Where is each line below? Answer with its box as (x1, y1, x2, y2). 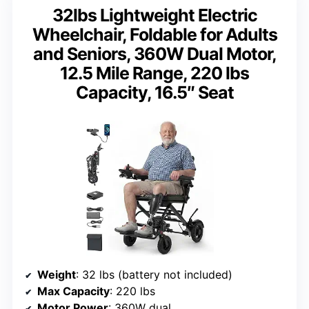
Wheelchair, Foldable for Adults (32, 23, 277, 45)
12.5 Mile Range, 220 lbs (60, 62, 249, 83)
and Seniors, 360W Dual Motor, (32, 43, 277, 64)
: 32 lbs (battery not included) (76, 268, 232, 282)
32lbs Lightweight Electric (52, 4, 257, 26)
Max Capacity (37, 284, 110, 299)
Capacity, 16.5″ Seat (75, 81, 234, 103)
